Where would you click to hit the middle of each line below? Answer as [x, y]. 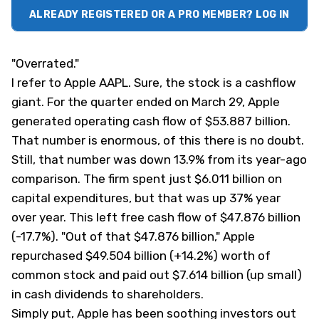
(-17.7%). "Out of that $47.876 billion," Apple [133, 236]
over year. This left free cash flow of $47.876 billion [156, 217]
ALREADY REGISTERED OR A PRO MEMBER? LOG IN [159, 15]
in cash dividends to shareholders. [108, 294]
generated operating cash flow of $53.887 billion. [152, 121]
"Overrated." [45, 63]
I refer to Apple [55, 83]
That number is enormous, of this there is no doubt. [158, 140]
